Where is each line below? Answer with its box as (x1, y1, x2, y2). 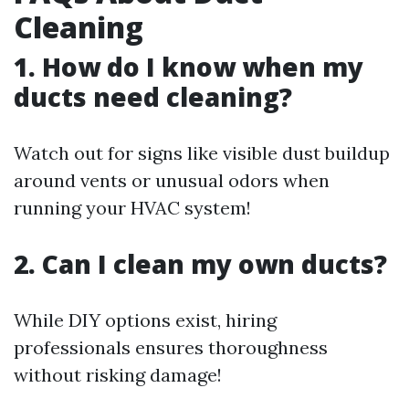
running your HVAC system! (14, 195, 251, 219)
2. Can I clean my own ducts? (14, 246, 387, 281)
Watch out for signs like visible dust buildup (14, 141, 390, 164)
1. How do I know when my (14, 48, 363, 84)
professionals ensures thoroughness (14, 335, 328, 359)
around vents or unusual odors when (14, 168, 330, 192)
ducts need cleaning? (14, 79, 292, 114)
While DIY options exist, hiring (14, 308, 277, 331)
